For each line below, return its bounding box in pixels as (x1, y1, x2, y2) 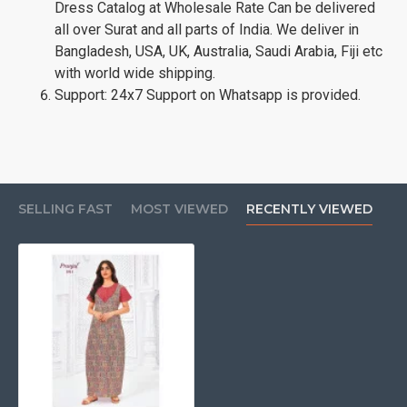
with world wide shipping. (55, 64, 215, 82)
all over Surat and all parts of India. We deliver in (55, 20, 359, 38)
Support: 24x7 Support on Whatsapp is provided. (55, 85, 361, 104)
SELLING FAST (18, 201, 113, 217)
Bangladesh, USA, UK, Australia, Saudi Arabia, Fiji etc (55, 42, 382, 60)
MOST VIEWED (131, 201, 228, 217)
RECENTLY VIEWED (246, 201, 372, 217)
